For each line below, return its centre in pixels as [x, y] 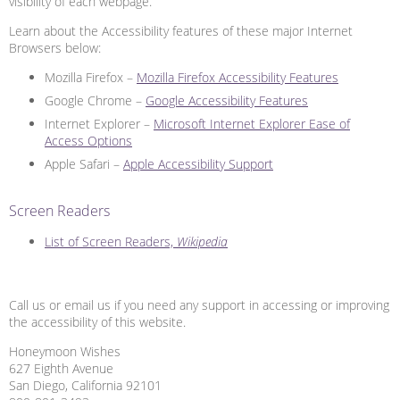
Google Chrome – [95, 100]
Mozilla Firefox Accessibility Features [237, 77]
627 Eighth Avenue [61, 368]
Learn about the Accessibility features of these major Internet [181, 30]
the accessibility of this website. [97, 321]
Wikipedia [202, 241]
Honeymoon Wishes [65, 351]
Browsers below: [55, 47]
